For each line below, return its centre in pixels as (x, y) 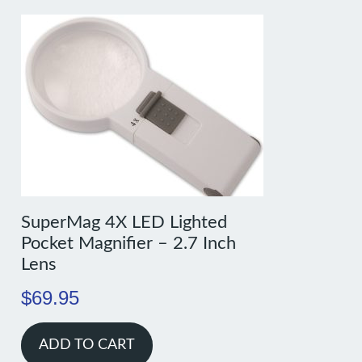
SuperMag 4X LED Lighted (124, 223)
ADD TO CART (87, 345)
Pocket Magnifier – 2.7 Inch (129, 244)
